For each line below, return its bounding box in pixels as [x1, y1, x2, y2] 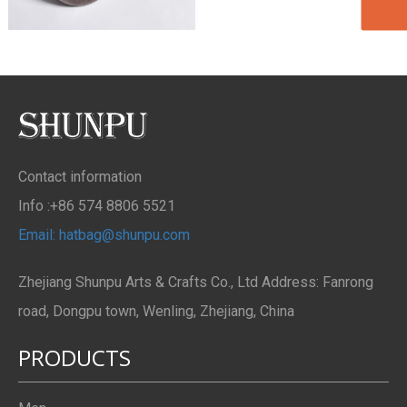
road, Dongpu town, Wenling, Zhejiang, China [18, 303, 294, 321]
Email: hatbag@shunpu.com [18, 226, 190, 244]
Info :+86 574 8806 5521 [18, 197, 175, 215]
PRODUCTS [18, 342, 131, 373]
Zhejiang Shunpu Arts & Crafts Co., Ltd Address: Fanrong [18, 273, 373, 292]
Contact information [18, 168, 142, 186]
